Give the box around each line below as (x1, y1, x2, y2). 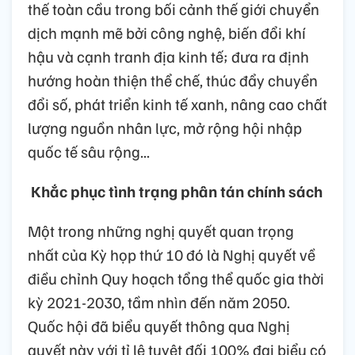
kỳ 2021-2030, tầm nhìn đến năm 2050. (28, 292, 290, 313)
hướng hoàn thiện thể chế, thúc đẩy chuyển (28, 70, 318, 91)
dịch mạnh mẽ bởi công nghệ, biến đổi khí (28, 22, 306, 44)
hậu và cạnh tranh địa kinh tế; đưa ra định (28, 46, 309, 67)
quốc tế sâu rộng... (28, 141, 150, 162)
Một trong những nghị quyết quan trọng (28, 220, 294, 242)
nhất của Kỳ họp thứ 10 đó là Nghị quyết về (28, 244, 315, 265)
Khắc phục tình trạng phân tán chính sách (31, 181, 323, 202)
